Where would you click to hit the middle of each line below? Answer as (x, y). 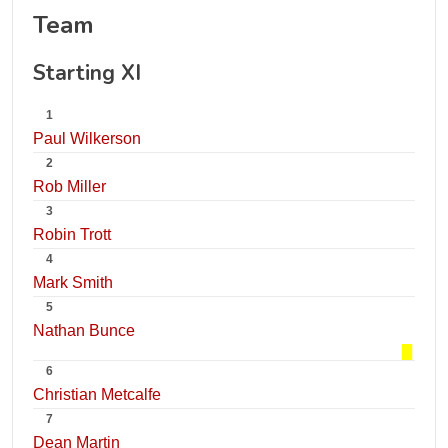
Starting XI (87, 73)
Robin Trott (72, 234)
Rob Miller (69, 186)
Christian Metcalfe (97, 394)
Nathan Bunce (84, 330)
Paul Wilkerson (87, 138)
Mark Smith (73, 282)
